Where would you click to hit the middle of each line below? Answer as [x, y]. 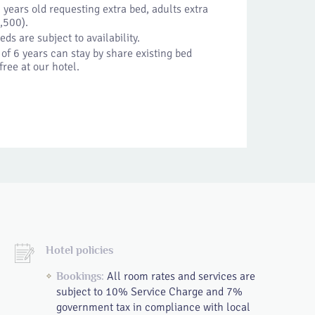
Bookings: [80, 276]
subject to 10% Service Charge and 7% [149, 292]
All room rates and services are [180, 276]
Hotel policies [79, 250]
